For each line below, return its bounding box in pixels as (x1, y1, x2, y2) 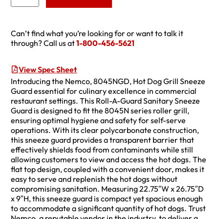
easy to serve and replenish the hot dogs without (11, 174, 178, 184)
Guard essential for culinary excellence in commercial (11, 86, 197, 96)
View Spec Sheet (19, 65, 77, 75)
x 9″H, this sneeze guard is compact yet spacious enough (11, 194, 203, 204)
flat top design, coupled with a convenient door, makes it (11, 164, 205, 175)
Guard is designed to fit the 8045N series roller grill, (11, 106, 190, 116)
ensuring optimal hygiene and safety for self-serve (11, 115, 186, 126)
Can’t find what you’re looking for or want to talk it (11, 28, 184, 39)
